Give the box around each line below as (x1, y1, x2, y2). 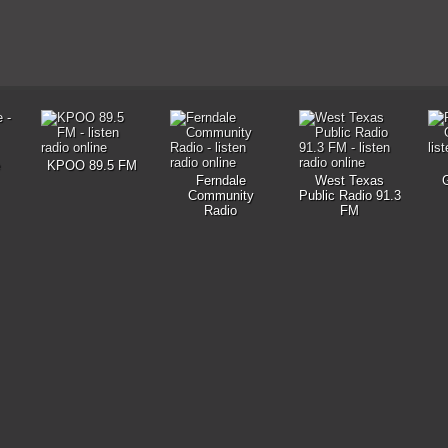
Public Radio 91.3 (298, 188, 401, 203)
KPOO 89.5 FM (46, 158, 137, 173)
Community (187, 188, 254, 203)
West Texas (315, 173, 384, 188)
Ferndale (195, 173, 246, 188)
